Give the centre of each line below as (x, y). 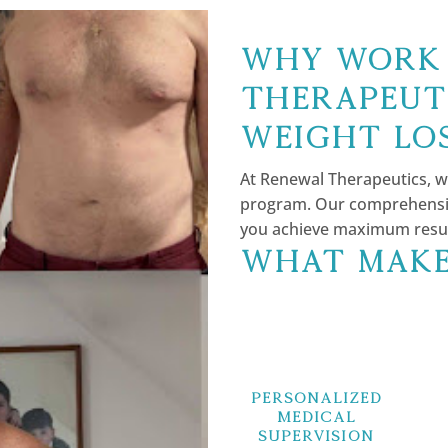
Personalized (316, 397)
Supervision (316, 435)
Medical (316, 416)
